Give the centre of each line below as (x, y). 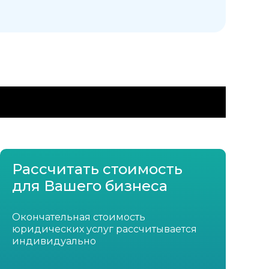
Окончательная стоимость (78, 217)
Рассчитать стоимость (97, 169)
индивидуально (54, 241)
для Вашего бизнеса (89, 186)
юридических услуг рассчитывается (104, 229)
